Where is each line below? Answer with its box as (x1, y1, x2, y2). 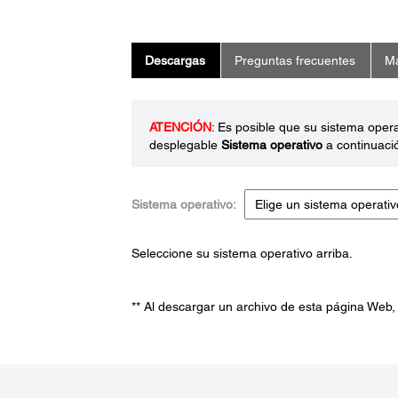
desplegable (148, 137, 221, 152)
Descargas (144, 52, 205, 68)
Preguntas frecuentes (234, 52, 355, 68)
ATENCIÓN (148, 119, 211, 134)
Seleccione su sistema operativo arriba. (131, 245, 353, 260)
